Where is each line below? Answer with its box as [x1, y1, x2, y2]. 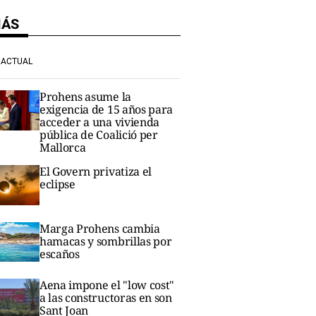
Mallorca [39, 140, 86, 156]
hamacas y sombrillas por [39, 233, 172, 249]
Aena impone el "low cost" [39, 276, 174, 293]
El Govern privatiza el [39, 164, 152, 180]
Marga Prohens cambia [39, 220, 160, 236]
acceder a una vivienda [39, 114, 159, 130]
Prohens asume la [39, 89, 131, 105]
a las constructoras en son [39, 289, 172, 305]
